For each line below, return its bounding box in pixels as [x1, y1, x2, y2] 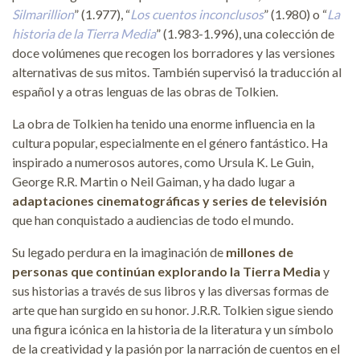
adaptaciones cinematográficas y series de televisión [12, 192, 327, 208]
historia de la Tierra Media [12, 25, 156, 41]
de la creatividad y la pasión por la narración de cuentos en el [12, 340, 340, 356]
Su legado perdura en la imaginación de [12, 243, 226, 260]
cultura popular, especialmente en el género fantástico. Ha [12, 134, 328, 150]
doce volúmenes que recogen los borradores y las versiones [12, 44, 335, 60]
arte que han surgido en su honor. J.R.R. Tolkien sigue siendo [12, 301, 333, 317]
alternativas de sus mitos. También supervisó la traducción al [12, 63, 342, 80]
